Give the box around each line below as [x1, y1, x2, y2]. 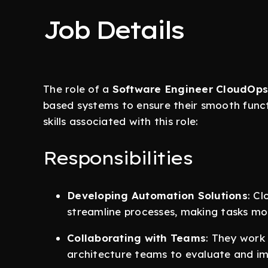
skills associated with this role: [43, 115, 199, 127]
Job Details [43, 15, 183, 45]
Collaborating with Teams [67, 232, 206, 244]
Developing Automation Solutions [67, 189, 248, 202]
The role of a [43, 83, 112, 95]
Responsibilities [43, 147, 191, 169]
